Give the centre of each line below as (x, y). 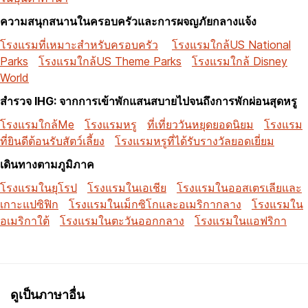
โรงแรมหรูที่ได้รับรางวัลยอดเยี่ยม (195, 141)
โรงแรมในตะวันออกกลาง (122, 220)
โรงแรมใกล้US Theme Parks (110, 61)
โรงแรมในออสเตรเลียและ (239, 187)
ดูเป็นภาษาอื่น (47, 295)
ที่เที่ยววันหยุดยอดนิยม (200, 124)
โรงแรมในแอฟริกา (241, 220)
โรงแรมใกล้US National (231, 44)
